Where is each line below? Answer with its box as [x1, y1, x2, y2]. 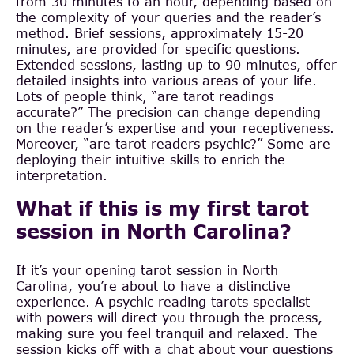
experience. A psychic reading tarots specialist [16, 293, 310, 309]
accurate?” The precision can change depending [16, 104, 321, 119]
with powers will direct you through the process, [16, 309, 322, 325]
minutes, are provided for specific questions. [16, 40, 300, 56]
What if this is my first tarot [16, 196, 309, 220]
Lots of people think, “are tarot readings [16, 88, 273, 104]
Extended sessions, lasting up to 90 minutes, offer [16, 56, 337, 72]
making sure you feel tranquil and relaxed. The [16, 325, 318, 341]
